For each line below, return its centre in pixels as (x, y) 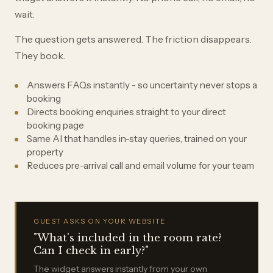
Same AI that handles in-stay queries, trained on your (137, 139)
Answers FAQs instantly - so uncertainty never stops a (142, 85)
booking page (55, 126)
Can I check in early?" (91, 251)
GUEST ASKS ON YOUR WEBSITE (100, 222)
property (45, 152)
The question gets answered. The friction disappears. (133, 39)
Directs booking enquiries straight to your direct (126, 112)
